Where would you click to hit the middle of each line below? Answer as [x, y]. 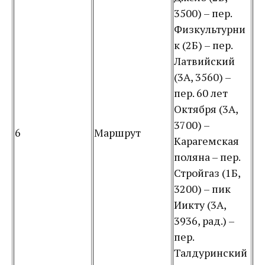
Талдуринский [211, 253]
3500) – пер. [203, 13]
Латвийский [204, 61]
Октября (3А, [206, 109]
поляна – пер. [207, 157]
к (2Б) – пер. [203, 45]
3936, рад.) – [204, 221]
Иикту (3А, [200, 205]
